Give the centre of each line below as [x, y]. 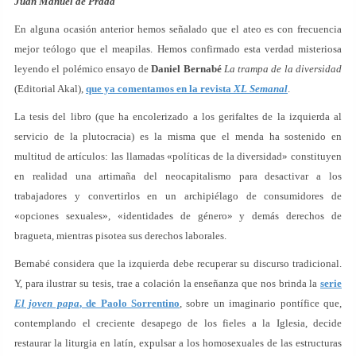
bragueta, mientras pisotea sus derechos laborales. [120, 236]
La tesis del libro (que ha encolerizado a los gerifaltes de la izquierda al [178, 116]
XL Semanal [261, 89]
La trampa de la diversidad [283, 69]
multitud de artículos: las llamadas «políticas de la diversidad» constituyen [178, 156]
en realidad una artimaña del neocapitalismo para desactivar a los [178, 176]
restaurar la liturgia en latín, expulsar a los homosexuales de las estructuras [178, 343]
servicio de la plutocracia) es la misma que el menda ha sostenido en [178, 136]
